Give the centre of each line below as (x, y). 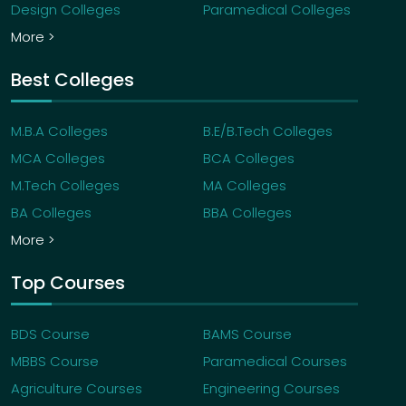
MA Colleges (245, 185)
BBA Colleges (247, 212)
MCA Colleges (58, 158)
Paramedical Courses (275, 361)
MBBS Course (55, 361)
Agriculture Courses (77, 388)
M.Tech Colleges (65, 185)
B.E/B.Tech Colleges (268, 130)
